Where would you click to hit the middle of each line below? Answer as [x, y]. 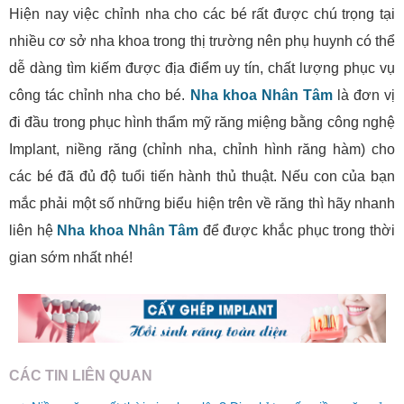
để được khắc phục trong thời [297, 231]
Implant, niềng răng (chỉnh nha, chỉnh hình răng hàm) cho [202, 150]
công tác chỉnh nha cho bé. [100, 96]
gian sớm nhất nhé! [71, 258]
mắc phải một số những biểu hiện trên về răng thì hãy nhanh [202, 204]
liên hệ [33, 231]
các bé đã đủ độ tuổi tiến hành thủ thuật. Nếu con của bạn [202, 177]
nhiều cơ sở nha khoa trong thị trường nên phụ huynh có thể [202, 41]
